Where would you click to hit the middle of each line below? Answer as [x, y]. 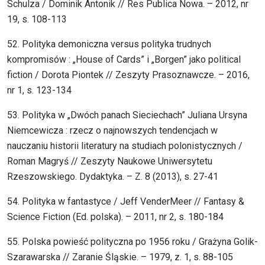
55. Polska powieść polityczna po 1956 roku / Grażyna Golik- [132, 242]
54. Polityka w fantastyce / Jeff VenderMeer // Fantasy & [126, 202]
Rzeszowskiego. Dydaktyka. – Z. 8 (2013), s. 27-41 [113, 177]
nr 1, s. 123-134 [39, 91]
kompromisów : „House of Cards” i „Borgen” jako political [124, 60]
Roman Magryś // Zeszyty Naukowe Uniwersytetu [110, 161]
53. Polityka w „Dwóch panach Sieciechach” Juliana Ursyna [127, 115]
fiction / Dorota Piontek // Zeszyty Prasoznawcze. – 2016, [128, 75]
